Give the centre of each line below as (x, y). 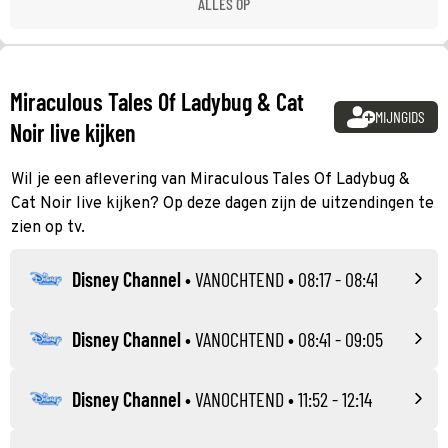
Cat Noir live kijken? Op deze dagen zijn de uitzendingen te (222, 203)
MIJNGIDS (400, 116)
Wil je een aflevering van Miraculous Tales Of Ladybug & (210, 179)
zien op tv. (48, 227)
